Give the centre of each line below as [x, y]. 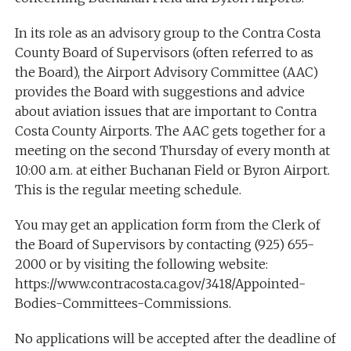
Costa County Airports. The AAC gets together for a [170, 130]
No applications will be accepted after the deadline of [175, 338]
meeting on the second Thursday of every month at [172, 150]
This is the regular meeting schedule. [128, 189]
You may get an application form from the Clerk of [167, 224]
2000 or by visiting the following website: [141, 264]
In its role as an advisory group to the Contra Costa [167, 33]
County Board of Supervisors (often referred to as [164, 52]
